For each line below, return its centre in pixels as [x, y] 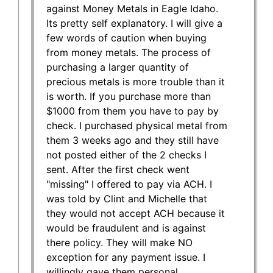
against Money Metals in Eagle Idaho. [132, 8]
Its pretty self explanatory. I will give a [134, 23]
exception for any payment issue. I [126, 257]
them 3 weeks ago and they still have [133, 140]
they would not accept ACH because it [136, 213]
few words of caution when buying [126, 37]
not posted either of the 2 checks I [126, 154]
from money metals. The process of [129, 52]
